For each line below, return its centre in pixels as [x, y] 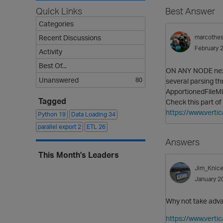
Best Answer [190, 11]
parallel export [58, 127]
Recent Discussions [70, 38]
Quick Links [59, 11]
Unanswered [59, 80]
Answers [182, 142]
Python [48, 114]
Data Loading [90, 114]
